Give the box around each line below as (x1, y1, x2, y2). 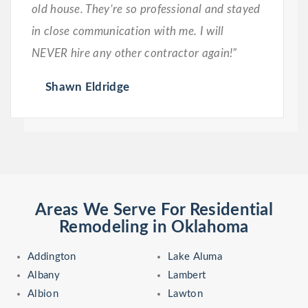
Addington (27, 251, 76, 262)
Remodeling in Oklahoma (59, 219, 249, 236)
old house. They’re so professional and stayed (32, 3, 261, 15)
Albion (27, 288, 58, 299)
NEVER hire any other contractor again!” (32, 47, 237, 59)
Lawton (168, 288, 203, 299)
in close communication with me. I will (32, 25, 224, 37)
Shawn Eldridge (45, 80, 130, 93)
